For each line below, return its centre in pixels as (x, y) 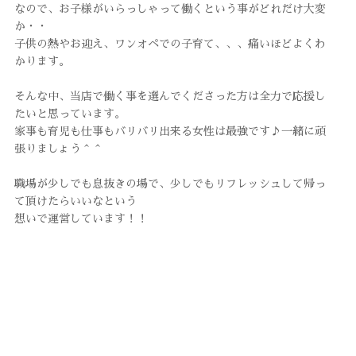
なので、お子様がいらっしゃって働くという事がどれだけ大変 (170, 9)
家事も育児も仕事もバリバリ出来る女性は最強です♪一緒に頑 (170, 132)
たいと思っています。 (70, 114)
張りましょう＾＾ (58, 149)
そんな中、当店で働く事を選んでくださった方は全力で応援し (170, 97)
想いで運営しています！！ (81, 219)
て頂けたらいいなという (75, 201)
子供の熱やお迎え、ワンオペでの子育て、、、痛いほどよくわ (170, 44)
